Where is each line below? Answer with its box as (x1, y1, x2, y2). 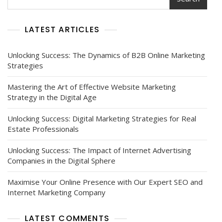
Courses (153, 25, 178, 34)
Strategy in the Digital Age (7, 92, 97, 102)
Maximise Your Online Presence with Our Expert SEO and (7, 176, 203, 187)
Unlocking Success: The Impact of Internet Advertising (7, 145, 191, 155)
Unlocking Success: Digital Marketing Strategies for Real (7, 113, 196, 123)
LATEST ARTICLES (25, 23, 100, 35)
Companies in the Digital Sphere (7, 155, 115, 166)
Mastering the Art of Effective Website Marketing (7, 81, 176, 92)
